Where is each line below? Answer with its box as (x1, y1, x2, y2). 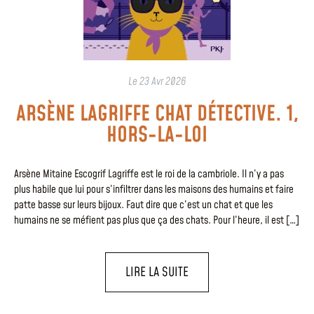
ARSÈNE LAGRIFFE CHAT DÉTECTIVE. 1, (15, 99, 299, 129)
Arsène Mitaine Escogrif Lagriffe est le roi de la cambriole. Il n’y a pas (14, 166, 284, 182)
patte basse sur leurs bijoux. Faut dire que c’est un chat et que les (14, 197, 273, 212)
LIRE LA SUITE (125, 263, 189, 281)
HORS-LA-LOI (107, 120, 207, 150)
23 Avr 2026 (139, 74, 186, 89)
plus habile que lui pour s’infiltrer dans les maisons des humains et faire (14, 182, 294, 197)
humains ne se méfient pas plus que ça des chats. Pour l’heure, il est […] (14, 212, 299, 228)
